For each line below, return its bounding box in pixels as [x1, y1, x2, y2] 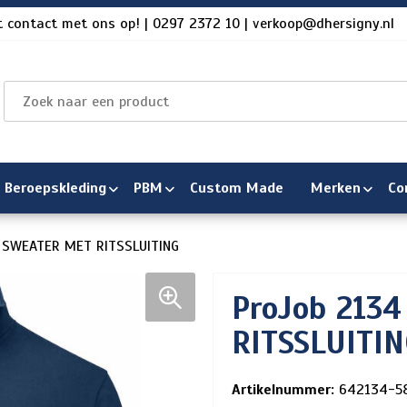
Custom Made [189, 179, 283, 197]
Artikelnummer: [231, 381, 334, 399]
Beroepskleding [4, 179, 106, 197]
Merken [310, 179, 361, 197]
